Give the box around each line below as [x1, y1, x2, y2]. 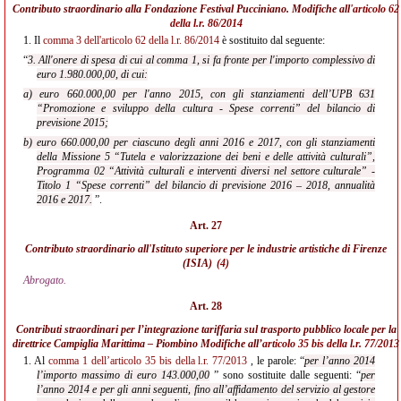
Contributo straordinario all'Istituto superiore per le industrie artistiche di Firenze [25, 243, 387, 255]
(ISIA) [183, 257, 212, 269]
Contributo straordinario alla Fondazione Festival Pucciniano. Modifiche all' [13, 3, 353, 15]
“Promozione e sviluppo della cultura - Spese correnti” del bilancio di [37, 102, 375, 115]
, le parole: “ [247, 354, 305, 367]
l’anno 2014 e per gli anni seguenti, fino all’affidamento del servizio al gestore [37, 383, 375, 396]
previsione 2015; [37, 116, 108, 129]
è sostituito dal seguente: [219, 34, 325, 47]
